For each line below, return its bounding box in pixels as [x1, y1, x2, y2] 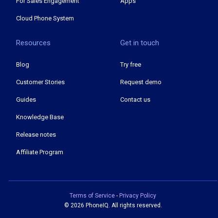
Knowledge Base [16, 113, 64, 121]
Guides [16, 96, 36, 104]
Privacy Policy [119, 192, 156, 200]
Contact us [120, 96, 150, 104]
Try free [120, 61, 141, 69]
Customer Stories [16, 78, 65, 86]
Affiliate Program [16, 148, 63, 156]
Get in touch [120, 38, 159, 48]
